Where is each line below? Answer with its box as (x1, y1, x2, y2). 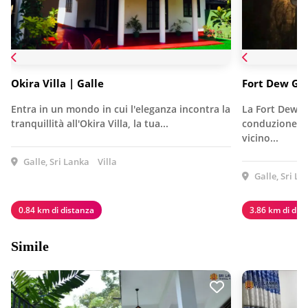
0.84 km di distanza (19, 203, 94, 216)
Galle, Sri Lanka (21, 155, 89, 168)
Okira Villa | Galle (11, 76, 104, 90)
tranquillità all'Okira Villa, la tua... (11, 116, 168, 130)
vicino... (242, 131, 278, 144)
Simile (11, 238, 49, 254)
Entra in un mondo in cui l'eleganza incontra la (11, 102, 230, 115)
